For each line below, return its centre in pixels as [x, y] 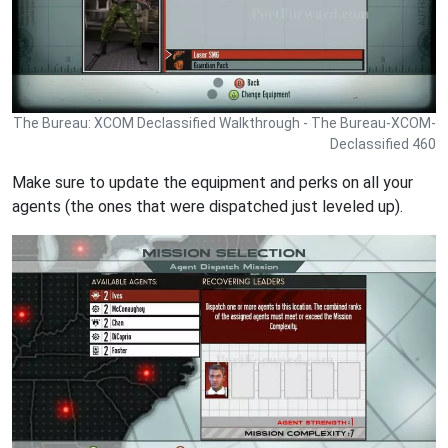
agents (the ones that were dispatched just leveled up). [207, 206]
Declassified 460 [383, 144]
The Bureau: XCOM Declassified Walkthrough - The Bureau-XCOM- [224, 123]
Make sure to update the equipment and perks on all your [212, 182]
